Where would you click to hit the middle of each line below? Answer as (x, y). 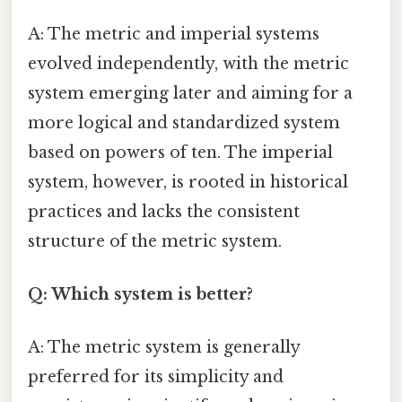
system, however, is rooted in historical (188, 182)
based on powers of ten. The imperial (180, 152)
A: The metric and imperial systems (174, 34)
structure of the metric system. (155, 241)
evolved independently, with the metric (188, 63)
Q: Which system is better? (140, 294)
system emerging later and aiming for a (190, 93)
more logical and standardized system (184, 122)
